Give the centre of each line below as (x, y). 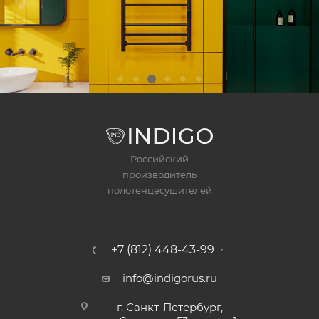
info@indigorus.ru (170, 278)
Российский (159, 159)
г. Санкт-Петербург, (170, 308)
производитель (159, 175)
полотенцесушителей (159, 190)
